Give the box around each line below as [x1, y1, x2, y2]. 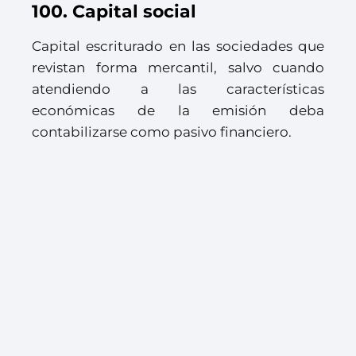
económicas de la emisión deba [32, 103, 324, 119]
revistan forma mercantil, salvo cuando [32, 60, 324, 76]
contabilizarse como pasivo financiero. [32, 124, 292, 141]
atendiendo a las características [32, 81, 324, 98]
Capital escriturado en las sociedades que [32, 38, 324, 55]
